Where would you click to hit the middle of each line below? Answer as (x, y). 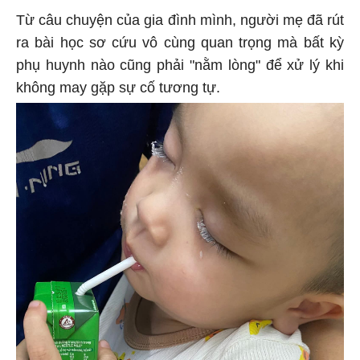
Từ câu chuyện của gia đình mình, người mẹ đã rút (180, 17)
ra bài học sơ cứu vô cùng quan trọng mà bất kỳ (180, 40)
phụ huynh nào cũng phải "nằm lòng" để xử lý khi (180, 62)
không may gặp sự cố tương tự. (118, 85)
